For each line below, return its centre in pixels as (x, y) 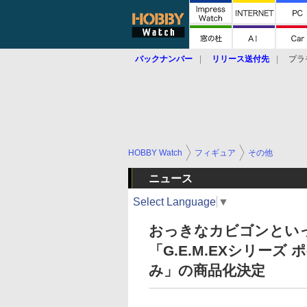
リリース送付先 (241, 59)
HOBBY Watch (155, 153)
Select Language (174, 201)
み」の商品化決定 (207, 270)
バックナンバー (164, 59)
